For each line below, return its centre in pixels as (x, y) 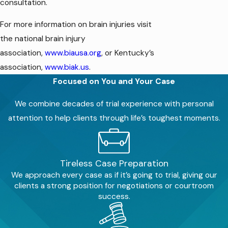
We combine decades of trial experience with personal (114, 104)
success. (114, 197)
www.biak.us (67, 67)
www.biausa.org (73, 53)
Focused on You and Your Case (114, 82)
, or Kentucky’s (128, 53)
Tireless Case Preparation (114, 164)
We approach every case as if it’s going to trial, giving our (114, 175)
